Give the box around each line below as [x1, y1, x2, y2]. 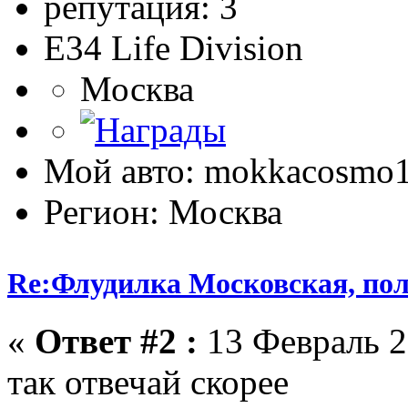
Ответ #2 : [35, 321, 198, 361]
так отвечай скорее [7, 362, 289, 402]
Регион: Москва [44, 191, 282, 231]
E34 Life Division [44, 27, 303, 67]
